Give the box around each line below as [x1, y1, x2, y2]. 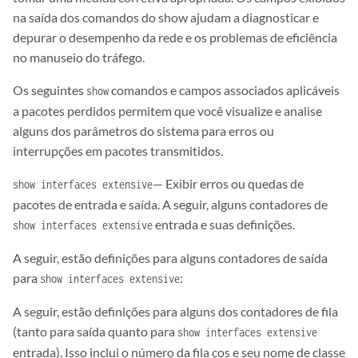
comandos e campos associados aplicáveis [109, 82, 340, 97]
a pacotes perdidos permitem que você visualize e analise [13, 103, 322, 118]
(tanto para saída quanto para [13, 324, 177, 339]
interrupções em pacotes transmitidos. [13, 143, 223, 158]
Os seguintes [13, 82, 86, 97]
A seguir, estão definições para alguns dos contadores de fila [13, 304, 338, 319]
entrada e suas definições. [153, 217, 295, 232]
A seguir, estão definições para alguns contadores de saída [13, 250, 328, 265]
